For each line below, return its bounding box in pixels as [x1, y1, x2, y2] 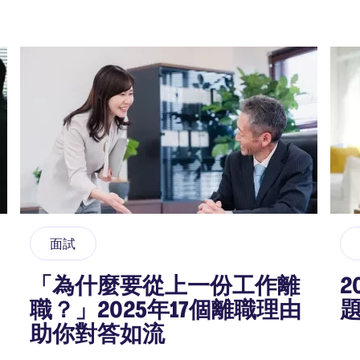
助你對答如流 [30, 319, 165, 349]
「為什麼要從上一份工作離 [30, 271, 300, 301]
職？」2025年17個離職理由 [30, 295, 301, 325]
